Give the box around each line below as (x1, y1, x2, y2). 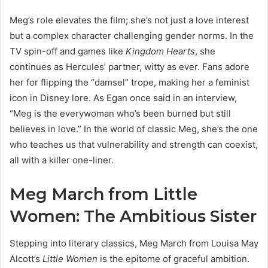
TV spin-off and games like (10, 45, 126, 57)
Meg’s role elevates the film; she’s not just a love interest (10, 14, 249, 26)
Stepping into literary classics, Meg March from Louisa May (10, 237, 258, 249)
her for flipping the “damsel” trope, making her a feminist (10, 77, 249, 89)
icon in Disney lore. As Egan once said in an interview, (10, 92, 237, 104)
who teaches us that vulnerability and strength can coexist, (10, 139, 258, 151)
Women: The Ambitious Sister (10, 206, 257, 227)
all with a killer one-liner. (10, 154, 114, 166)
